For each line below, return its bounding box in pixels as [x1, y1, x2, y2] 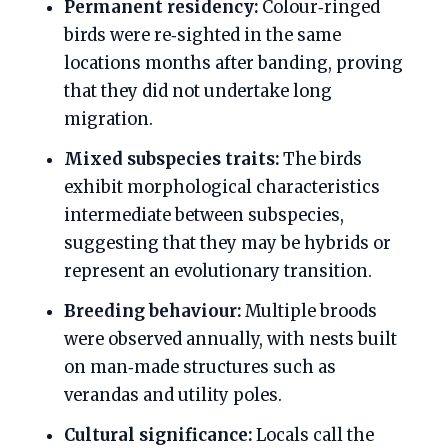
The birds [279, 149, 362, 171]
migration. [64, 109, 153, 131]
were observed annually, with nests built [64, 329, 397, 351]
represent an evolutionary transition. [64, 261, 372, 283]
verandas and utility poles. [64, 385, 282, 407]
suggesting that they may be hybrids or [64, 233, 391, 255]
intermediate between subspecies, [64, 205, 344, 227]
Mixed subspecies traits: [64, 149, 279, 171]
